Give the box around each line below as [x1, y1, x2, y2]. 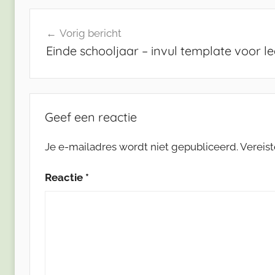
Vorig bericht [59, 27, 122, 40]
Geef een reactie [45, 109, 137, 125]
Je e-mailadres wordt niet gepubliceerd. [45, 140, 238, 153]
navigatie [29, 31, 100, 50]
